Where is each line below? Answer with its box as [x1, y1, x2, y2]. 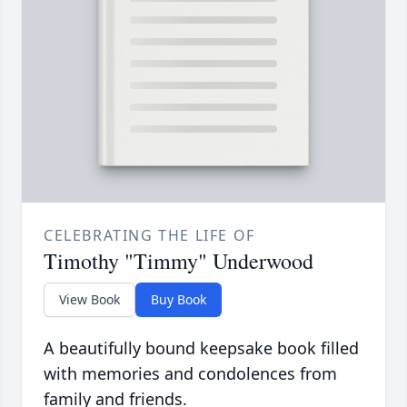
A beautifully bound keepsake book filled [44, 337, 359, 360]
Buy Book [151, 291, 206, 309]
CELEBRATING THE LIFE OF [44, 225, 255, 246]
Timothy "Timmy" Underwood [44, 246, 313, 276]
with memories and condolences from [44, 362, 337, 385]
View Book [59, 291, 120, 309]
